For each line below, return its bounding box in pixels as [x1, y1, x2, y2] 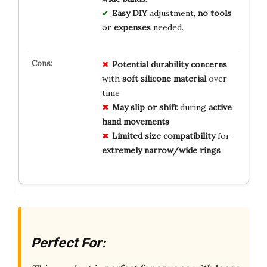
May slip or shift [111, 102, 178, 113]
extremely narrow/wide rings [101, 145, 221, 156]
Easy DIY [111, 8, 147, 19]
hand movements [101, 116, 169, 128]
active [208, 102, 232, 113]
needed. [150, 22, 184, 33]
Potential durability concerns [111, 59, 227, 70]
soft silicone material [122, 73, 206, 85]
